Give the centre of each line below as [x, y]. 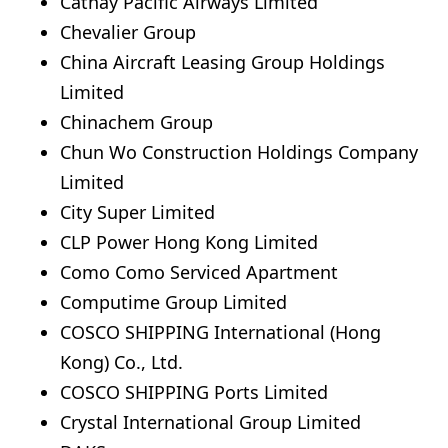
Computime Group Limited [173, 301]
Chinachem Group [136, 121]
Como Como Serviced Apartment [199, 271]
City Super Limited [137, 211]
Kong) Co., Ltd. [121, 361]
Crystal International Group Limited [210, 421]
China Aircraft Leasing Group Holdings [222, 61]
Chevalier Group [128, 31]
